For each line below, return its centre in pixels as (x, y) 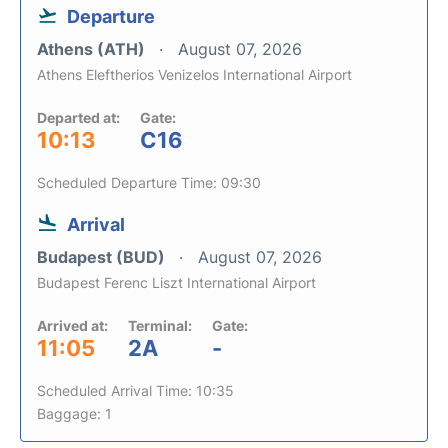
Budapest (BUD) (103, 256)
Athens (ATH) (93, 48)
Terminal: (160, 325)
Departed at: (78, 117)
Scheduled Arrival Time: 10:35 (135, 390)
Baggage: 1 (74, 413)
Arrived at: (72, 325)
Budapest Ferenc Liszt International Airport (176, 282)
